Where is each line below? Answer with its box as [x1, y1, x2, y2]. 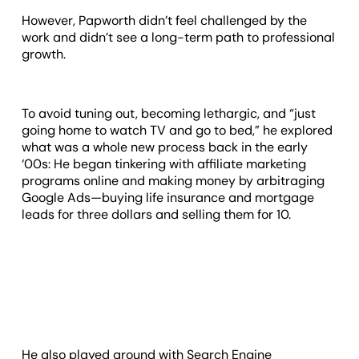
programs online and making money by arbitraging [22, 171, 325, 189]
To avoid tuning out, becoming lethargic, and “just [22, 104, 317, 122]
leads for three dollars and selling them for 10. [22, 205, 292, 223]
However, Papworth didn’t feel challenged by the [22, 11, 308, 29]
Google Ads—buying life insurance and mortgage [22, 188, 315, 206]
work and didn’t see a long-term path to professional [22, 28, 336, 46]
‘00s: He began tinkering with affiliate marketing [22, 155, 307, 172]
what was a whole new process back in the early [22, 138, 309, 155]
